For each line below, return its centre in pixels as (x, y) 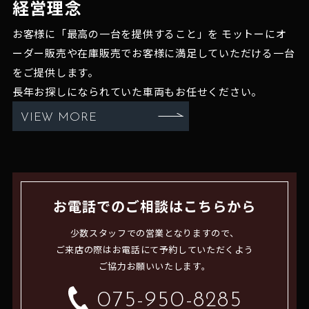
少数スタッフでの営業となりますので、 (154, 232)
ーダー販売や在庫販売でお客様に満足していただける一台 (153, 52)
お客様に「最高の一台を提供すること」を (116, 33)
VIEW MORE (59, 117)
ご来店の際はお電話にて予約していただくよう (154, 249)
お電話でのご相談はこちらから (154, 206)
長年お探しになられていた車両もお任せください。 (137, 91)
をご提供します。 (55, 72)
